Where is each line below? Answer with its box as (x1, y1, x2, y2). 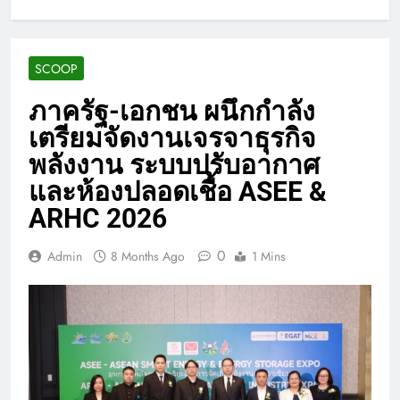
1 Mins (252, 246, 286, 265)
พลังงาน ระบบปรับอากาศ (29, 148, 320, 180)
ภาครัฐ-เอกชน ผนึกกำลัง (29, 95, 315, 127)
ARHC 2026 (29, 202, 167, 234)
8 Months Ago (111, 246, 185, 265)
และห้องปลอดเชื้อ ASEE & (29, 175, 327, 207)
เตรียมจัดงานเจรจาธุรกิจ (29, 121, 316, 154)
